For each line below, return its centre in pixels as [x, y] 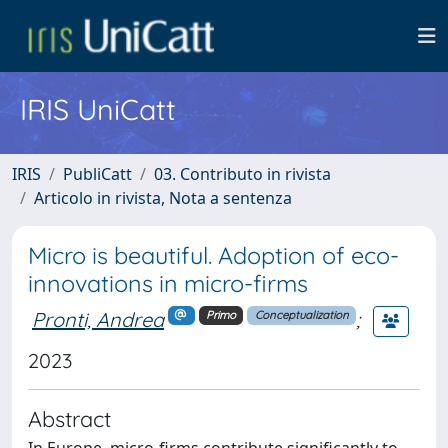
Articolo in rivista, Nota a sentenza [163, 198]
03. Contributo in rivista [242, 174]
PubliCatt [97, 174]
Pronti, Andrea [98, 319]
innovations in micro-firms [168, 283]
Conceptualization [301, 315]
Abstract [69, 418]
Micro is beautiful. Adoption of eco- [213, 255]
